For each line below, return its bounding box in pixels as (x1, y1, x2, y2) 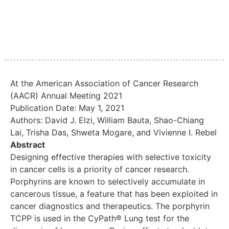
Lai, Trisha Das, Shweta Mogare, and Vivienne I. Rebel (10, 127, 217, 138)
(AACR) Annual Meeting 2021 (10, 90, 122, 101)
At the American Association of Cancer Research (10, 78, 198, 89)
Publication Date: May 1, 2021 (10, 103, 124, 113)
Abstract (10, 140, 45, 150)
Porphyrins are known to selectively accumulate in (10, 176, 205, 187)
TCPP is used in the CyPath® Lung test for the (10, 213, 189, 224)
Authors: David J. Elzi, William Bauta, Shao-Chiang (10, 115, 204, 126)
